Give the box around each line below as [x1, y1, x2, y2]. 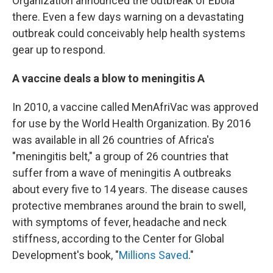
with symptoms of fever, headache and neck [12, 215, 227, 229]
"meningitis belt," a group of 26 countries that [12, 149, 229, 163]
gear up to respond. [12, 43, 105, 56]
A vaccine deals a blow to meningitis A [12, 71, 205, 85]
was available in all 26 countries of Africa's [12, 133, 214, 146]
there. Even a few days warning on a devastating [12, 10, 244, 23]
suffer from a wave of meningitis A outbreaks [12, 166, 232, 179]
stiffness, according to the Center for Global [12, 232, 224, 245]
